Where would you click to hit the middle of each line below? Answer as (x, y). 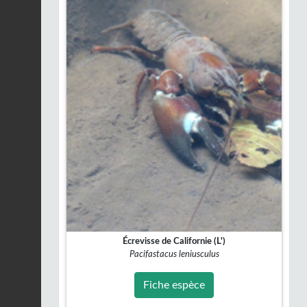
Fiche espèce (174, 285)
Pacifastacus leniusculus (174, 254)
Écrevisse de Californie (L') (174, 241)
